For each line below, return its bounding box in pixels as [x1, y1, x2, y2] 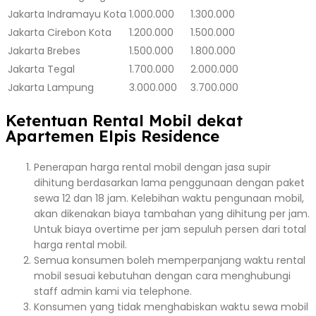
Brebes [47, 43, 80, 58]
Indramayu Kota [47, 6, 126, 21]
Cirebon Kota [47, 25, 111, 39]
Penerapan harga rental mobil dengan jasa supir [34, 159, 271, 174]
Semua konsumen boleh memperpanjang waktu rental [34, 253, 305, 267]
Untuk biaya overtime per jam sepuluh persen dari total [34, 221, 306, 236]
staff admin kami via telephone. [34, 284, 192, 298]
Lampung [47, 80, 94, 95]
